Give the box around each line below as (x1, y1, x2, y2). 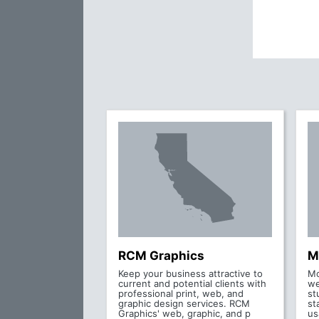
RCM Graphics (118, 249, 204, 263)
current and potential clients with (118, 278, 266, 289)
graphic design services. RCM (118, 298, 250, 309)
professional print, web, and (118, 288, 244, 299)
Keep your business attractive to (118, 268, 263, 279)
